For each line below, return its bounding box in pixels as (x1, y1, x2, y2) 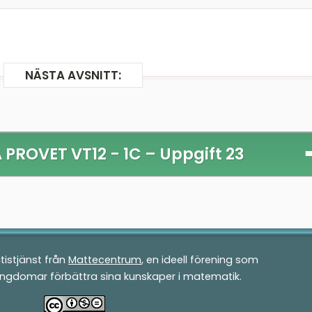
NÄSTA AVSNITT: (24, 66, 121, 84)
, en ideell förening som (141, 252, 258, 267)
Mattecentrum (68, 252, 141, 267)
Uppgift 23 (159, 143, 245, 166)
